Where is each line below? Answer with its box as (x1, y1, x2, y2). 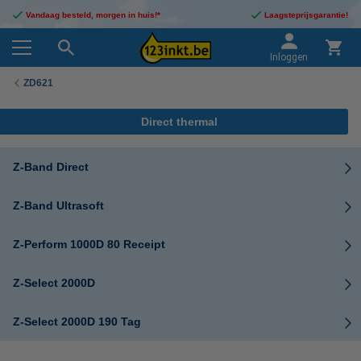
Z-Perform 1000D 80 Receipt (13, 238, 165, 251)
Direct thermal (141, 115, 218, 128)
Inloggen (270, 52, 308, 63)
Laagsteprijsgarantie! (264, 10, 348, 19)
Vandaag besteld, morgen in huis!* (26, 10, 160, 19)
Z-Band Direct (13, 160, 89, 173)
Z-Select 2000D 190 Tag (13, 315, 141, 328)
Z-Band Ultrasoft (13, 199, 104, 212)
